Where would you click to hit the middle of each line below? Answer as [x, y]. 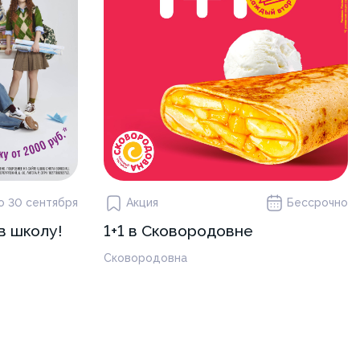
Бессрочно [317, 202]
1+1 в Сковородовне [178, 231]
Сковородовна [145, 258]
